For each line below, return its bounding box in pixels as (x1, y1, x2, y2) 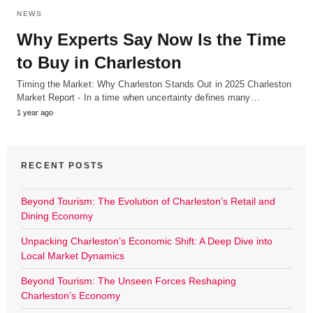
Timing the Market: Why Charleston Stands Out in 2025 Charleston (17, 78, 292, 89)
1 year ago (17, 108, 53, 117)
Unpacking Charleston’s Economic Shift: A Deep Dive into (21, 235, 272, 247)
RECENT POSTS (21, 160, 105, 170)
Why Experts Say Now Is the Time (17, 29, 286, 49)
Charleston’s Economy (21, 289, 120, 301)
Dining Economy (21, 210, 93, 221)
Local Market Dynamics (21, 249, 124, 261)
